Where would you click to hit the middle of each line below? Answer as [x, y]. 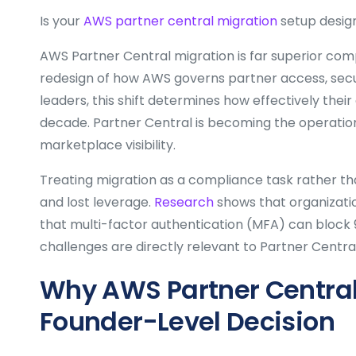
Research [184, 202]
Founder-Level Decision [187, 321]
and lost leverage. [97, 202]
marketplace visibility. [108, 145]
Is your [62, 21]
